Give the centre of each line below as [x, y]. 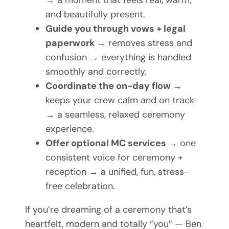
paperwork [71, 43]
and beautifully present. [95, 15]
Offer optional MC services [107, 143]
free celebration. [80, 186]
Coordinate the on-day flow [109, 86]
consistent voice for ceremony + [114, 158]
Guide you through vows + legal [115, 29]
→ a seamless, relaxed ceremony [115, 115]
